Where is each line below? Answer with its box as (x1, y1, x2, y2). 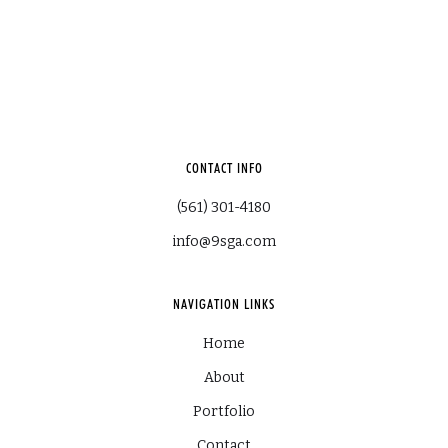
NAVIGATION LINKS (173, 296, 275, 313)
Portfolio (193, 403, 255, 421)
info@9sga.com (172, 233, 276, 251)
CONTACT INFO (185, 160, 263, 177)
